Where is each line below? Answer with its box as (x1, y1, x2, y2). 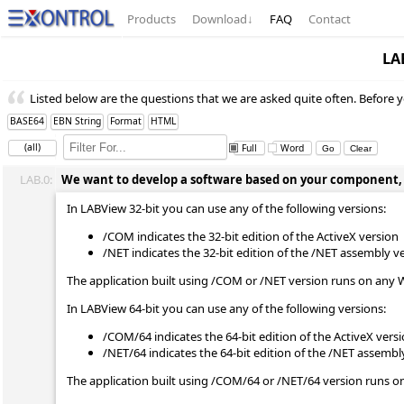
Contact (308, 11, 351, 27)
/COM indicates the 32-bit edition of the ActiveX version (103, 228, 399, 244)
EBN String (53, 115, 101, 127)
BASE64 (10, 115, 44, 127)
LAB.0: (20, 171, 52, 188)
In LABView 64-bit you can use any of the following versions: (67, 300, 386, 317)
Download (191, 11, 247, 27)
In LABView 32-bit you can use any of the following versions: (67, 200, 386, 216)
